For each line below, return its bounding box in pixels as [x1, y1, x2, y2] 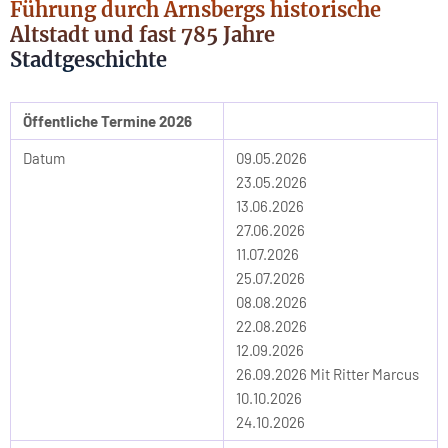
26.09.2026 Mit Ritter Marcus [236, 365, 419, 383]
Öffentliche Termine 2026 [23, 112, 192, 130]
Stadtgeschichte [10, 47, 172, 72]
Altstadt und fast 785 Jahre [10, 22, 275, 47]
